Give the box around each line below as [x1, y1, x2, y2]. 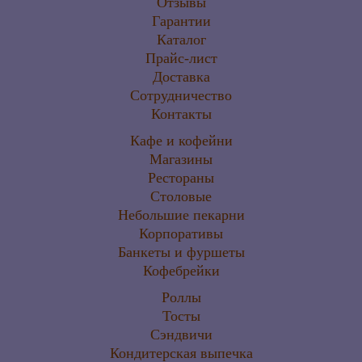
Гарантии [151, 13, 211, 29]
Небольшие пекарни [117, 207, 245, 223]
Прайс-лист [145, 50, 217, 66]
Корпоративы [139, 225, 223, 242]
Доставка [152, 69, 210, 85]
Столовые [150, 188, 212, 204]
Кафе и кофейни [129, 133, 233, 149]
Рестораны [148, 170, 214, 186]
